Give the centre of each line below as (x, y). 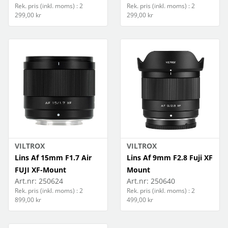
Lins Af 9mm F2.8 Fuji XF (170, 158)
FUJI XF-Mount (40, 170)
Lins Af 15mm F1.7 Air (53, 158)
